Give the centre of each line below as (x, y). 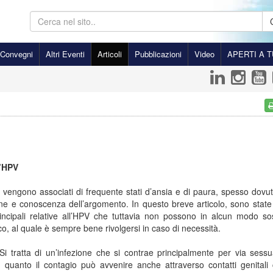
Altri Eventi (65, 54)
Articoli (110, 54)
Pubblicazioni (158, 54)
